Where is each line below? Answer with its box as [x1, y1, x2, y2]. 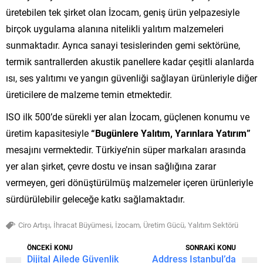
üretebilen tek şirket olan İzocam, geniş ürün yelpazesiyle [6, 5, 240, 18]
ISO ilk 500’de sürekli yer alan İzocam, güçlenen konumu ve [6, 110, 249, 123]
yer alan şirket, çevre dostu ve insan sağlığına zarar [6, 159, 216, 172]
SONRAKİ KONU [186, 242, 236, 252]
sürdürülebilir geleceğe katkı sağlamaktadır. [6, 192, 185, 205]
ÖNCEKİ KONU [27, 242, 73, 252]
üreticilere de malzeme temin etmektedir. [6, 87, 172, 100]
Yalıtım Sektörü [188, 219, 238, 230]
